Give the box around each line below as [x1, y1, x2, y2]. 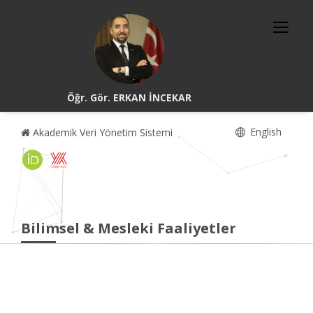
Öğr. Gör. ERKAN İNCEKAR [67, 91, 192, 104]
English [247, 125, 282, 138]
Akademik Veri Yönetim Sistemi [30, 126, 173, 139]
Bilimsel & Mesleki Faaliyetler [21, 219, 236, 238]
